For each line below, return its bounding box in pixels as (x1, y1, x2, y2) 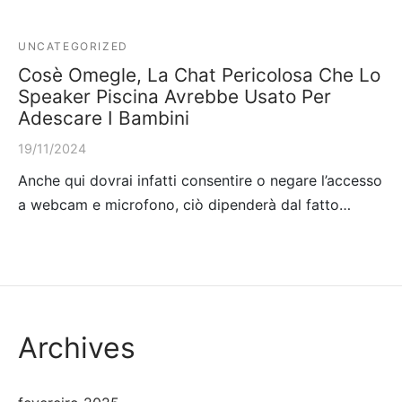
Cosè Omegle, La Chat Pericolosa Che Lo (18, 63, 380, 86)
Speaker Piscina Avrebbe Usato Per (18, 84, 331, 108)
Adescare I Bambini (18, 106, 189, 129)
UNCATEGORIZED (18, 39, 128, 53)
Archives (18, 329, 135, 365)
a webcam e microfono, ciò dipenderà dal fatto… (18, 195, 351, 214)
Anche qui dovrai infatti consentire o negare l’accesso (18, 170, 382, 189)
